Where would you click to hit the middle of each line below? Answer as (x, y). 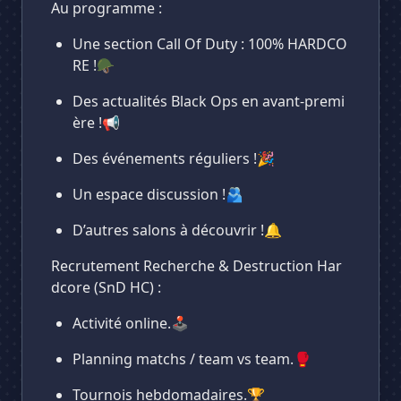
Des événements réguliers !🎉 (174, 158)
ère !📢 (96, 123)
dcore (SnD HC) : (106, 287)
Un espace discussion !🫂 (158, 194)
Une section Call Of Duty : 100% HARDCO (210, 44)
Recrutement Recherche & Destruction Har (196, 266)
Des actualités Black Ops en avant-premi (209, 101)
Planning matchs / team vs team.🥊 (192, 359)
